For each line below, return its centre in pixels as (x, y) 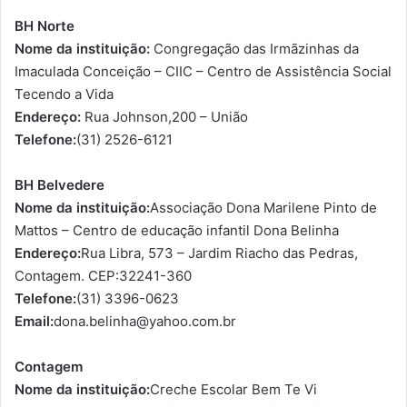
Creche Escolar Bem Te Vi (233, 390)
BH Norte (45, 26)
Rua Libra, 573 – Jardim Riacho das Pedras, (219, 253)
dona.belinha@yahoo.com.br (145, 322)
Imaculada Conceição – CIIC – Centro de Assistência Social (203, 72)
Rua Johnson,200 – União (164, 117)
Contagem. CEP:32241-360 (103, 276)
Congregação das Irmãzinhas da (254, 49)
